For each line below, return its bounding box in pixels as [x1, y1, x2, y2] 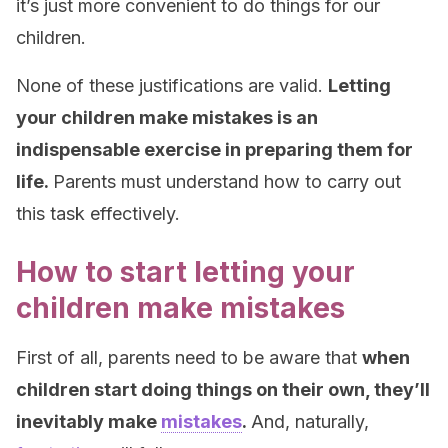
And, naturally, [251, 411, 369, 432]
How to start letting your [16, 255, 355, 289]
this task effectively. [16, 203, 180, 224]
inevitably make [16, 411, 161, 432]
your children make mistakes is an [16, 107, 318, 128]
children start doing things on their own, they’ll [16, 379, 430, 400]
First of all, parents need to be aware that [16, 347, 362, 368]
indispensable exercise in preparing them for [16, 139, 413, 160]
